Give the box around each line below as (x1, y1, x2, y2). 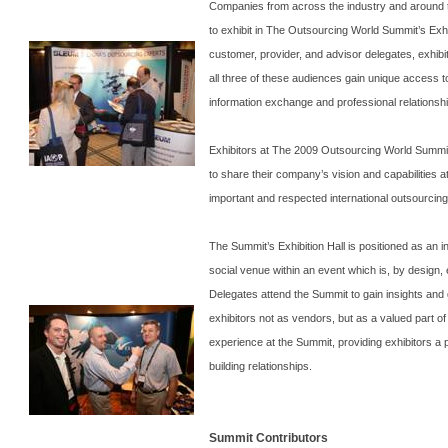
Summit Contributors (209, 430, 329, 445)
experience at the (209, 335, 297, 348)
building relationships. (209, 359, 313, 372)
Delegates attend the (209, 287, 313, 300)
